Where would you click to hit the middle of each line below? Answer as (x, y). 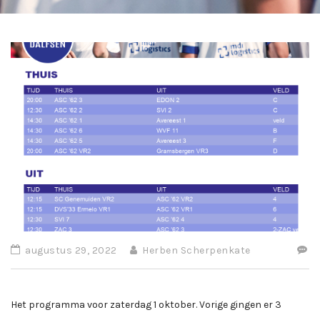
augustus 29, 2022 (70, 251)
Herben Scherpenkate (195, 251)
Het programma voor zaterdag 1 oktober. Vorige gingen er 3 (146, 305)
